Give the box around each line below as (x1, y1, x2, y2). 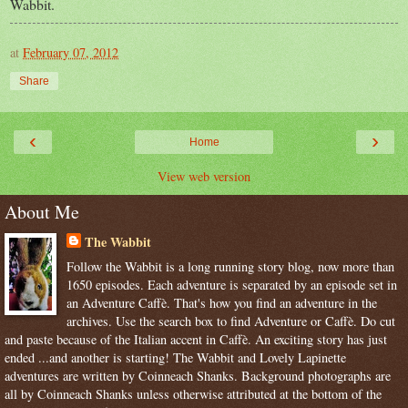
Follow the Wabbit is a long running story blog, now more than (66, 258, 394, 276)
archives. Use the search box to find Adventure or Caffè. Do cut (66, 312, 395, 331)
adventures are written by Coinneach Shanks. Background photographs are (5, 367, 391, 385)
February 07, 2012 (23, 43, 118, 61)
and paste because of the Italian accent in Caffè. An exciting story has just (5, 331, 387, 349)
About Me (5, 199, 79, 224)
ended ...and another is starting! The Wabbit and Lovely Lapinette (5, 349, 346, 367)
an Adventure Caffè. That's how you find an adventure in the (66, 294, 377, 312)
